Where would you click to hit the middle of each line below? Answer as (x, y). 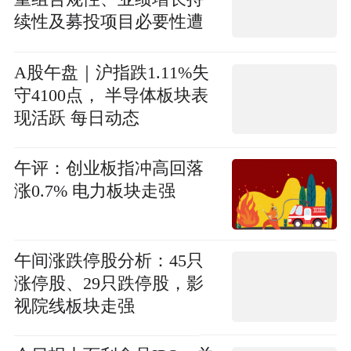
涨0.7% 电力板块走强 (94, 191)
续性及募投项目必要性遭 (109, 22)
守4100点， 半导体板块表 (111, 96)
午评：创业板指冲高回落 (109, 168)
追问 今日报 (59, 45)
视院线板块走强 (74, 306)
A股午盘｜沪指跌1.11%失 (111, 73)
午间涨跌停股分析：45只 (109, 261)
